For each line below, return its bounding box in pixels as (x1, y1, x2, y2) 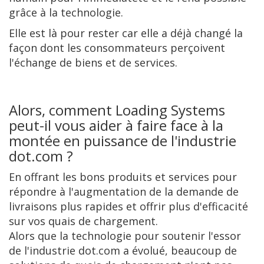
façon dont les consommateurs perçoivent (9, 40, 225, 55)
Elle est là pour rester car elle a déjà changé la (9, 25, 243, 40)
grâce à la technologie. (9, 5, 123, 19)
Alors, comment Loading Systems (9, 100, 225, 120)
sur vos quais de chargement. (9, 213, 158, 228)
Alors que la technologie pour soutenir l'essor (9, 228, 241, 243)
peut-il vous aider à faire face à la (9, 115, 223, 135)
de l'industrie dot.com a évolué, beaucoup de (9, 243, 237, 258)
